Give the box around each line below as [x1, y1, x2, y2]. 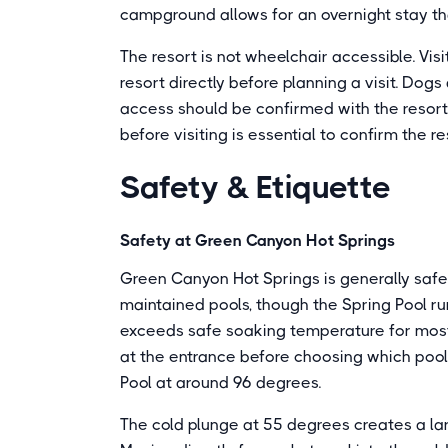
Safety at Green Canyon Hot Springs [120, 231, 395, 250]
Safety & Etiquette [120, 169, 391, 206]
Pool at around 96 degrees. [120, 373, 321, 392]
